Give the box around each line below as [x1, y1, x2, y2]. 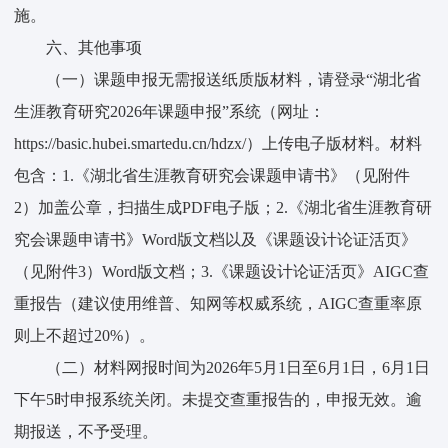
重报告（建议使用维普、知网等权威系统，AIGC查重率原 [14, 295, 423, 313]
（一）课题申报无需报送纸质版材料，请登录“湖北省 [46, 71, 422, 89]
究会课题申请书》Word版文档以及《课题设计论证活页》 [14, 231, 418, 249]
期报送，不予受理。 [14, 423, 159, 441]
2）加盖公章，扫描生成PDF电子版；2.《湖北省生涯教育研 [14, 199, 433, 217]
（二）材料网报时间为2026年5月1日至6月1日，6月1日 [46, 359, 431, 377]
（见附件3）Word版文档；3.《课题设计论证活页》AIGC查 [14, 263, 430, 281]
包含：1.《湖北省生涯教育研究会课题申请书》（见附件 [14, 167, 411, 185]
